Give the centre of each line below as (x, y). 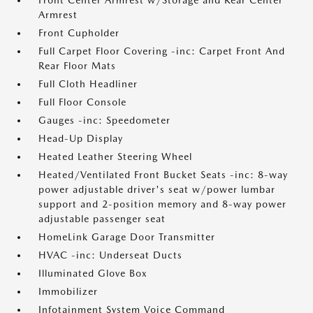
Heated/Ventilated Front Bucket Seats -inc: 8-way (163, 175)
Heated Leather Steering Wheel (115, 156)
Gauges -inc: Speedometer (104, 120)
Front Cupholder (79, 33)
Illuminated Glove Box (93, 273)
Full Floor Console (82, 102)
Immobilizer (68, 291)
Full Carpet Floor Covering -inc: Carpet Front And (162, 51)
